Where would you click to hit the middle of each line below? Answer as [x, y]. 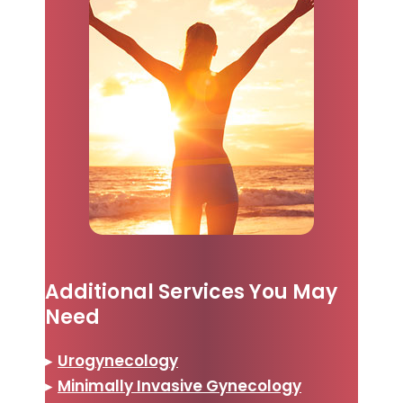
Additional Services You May [191, 292]
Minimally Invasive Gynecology [179, 385]
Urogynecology [118, 360]
